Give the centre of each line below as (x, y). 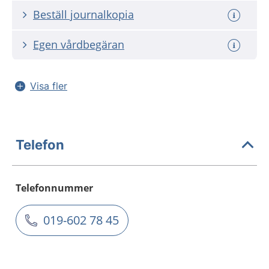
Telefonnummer (54, 188)
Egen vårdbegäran (79, 44)
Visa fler (49, 86)
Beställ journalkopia (83, 14)
